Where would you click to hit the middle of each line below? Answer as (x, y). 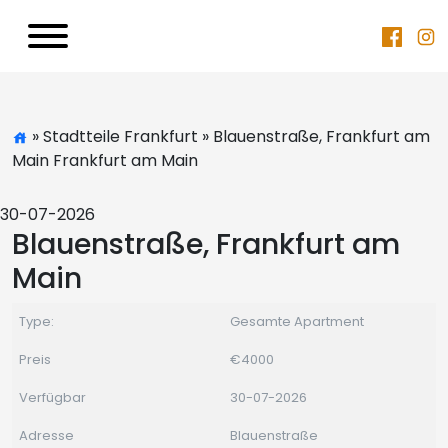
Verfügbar (52, 397)
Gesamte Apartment (297, 321)
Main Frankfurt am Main (105, 160)
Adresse (46, 435)
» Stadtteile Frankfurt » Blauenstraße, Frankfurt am (229, 136)
